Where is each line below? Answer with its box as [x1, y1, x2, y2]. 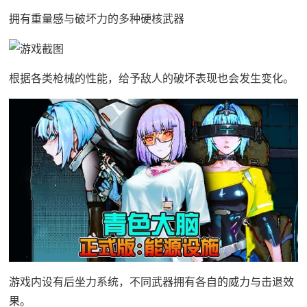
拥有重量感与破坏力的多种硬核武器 [8, 12, 184, 26]
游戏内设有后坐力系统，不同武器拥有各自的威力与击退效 [8, 275, 294, 289]
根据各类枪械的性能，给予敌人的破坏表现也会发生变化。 [8, 71, 294, 86]
